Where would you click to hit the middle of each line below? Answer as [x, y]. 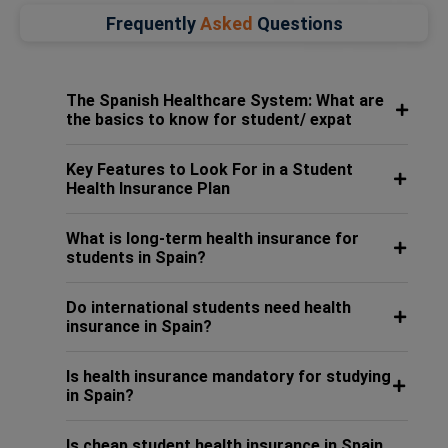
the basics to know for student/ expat [208, 119]
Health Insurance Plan [147, 188]
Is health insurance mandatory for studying [228, 376]
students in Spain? [135, 257]
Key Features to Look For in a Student [209, 169]
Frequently [150, 23]
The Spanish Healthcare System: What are [224, 100]
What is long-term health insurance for [212, 238]
